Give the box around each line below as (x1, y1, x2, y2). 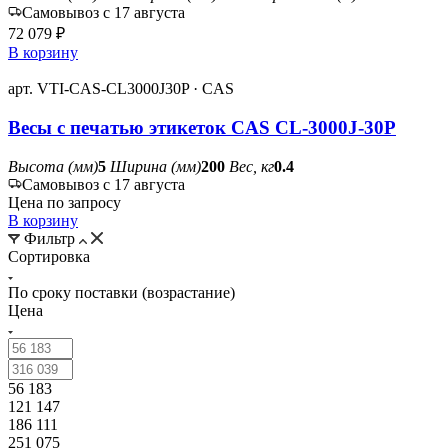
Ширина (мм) (110, 157, 201, 175)
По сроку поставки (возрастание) (8, 283, 235, 301)
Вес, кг (229, 157, 274, 175)
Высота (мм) (8, 157, 98, 175)
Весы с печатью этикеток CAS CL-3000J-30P (8, 116, 396, 138)
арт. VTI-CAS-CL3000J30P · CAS (8, 80, 234, 98)
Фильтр (20, 229, 79, 247)
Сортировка (8, 247, 90, 265)
